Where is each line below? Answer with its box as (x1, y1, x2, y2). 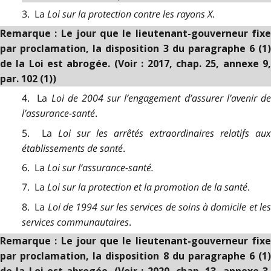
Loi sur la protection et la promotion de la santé (47, 180, 247, 194)
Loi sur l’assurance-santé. (47, 160, 154, 174)
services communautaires (21, 215, 129, 229)
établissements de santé (21, 141, 123, 155)
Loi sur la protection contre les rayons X (47, 7, 212, 21)
